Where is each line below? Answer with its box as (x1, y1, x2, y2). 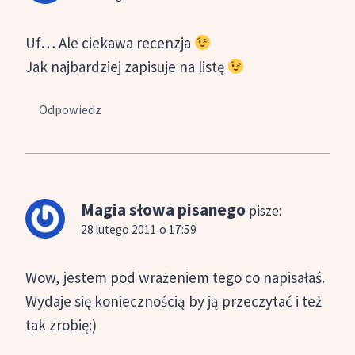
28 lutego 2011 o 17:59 (81, 222, 197, 238)
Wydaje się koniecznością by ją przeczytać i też (25, 291, 322, 311)
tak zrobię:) (25, 315, 97, 334)
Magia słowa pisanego (81, 199, 246, 221)
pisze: (249, 202, 281, 220)
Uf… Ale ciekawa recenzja (25, 32, 194, 52)
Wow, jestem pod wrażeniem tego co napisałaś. (25, 267, 325, 287)
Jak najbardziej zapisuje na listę (25, 56, 227, 76)
